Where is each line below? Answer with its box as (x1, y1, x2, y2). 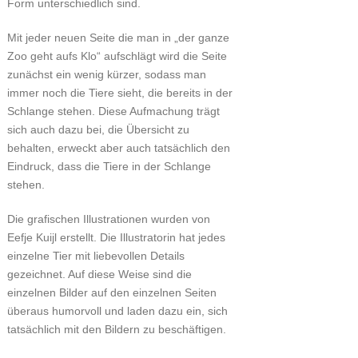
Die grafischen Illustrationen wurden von (6, 213, 210, 226)
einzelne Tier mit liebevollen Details (6, 249, 185, 263)
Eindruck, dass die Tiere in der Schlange (6, 160, 211, 173)
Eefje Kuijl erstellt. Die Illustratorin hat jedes (6, 231, 225, 245)
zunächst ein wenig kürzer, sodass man (6, 68, 206, 82)
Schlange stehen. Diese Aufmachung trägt (6, 105, 220, 118)
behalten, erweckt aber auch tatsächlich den (6, 141, 230, 155)
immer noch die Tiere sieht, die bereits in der (6, 86, 233, 100)
